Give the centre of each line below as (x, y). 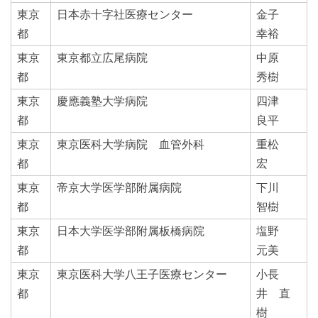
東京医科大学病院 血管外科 (131, 144)
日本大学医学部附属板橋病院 (131, 230)
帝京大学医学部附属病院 (119, 187)
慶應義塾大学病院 (102, 100)
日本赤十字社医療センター (125, 14)
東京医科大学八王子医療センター (142, 274)
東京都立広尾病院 (102, 57)
